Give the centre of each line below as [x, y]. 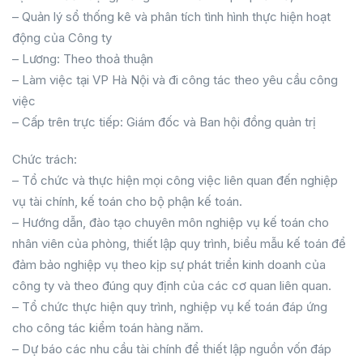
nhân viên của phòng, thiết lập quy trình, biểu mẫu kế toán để [179, 243]
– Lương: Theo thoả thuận [83, 59]
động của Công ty [62, 38]
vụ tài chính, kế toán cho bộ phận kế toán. [127, 201]
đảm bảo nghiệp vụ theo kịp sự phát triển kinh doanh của [169, 265]
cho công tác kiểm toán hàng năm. [108, 328]
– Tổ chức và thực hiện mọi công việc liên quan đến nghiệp [175, 180]
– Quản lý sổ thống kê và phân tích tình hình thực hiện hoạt [171, 17]
